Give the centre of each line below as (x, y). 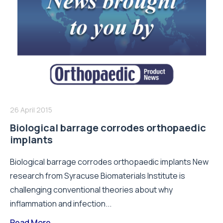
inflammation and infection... (61, 203)
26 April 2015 (31, 110)
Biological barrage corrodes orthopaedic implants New (109, 162)
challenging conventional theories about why (91, 189)
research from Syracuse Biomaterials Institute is (98, 175)
